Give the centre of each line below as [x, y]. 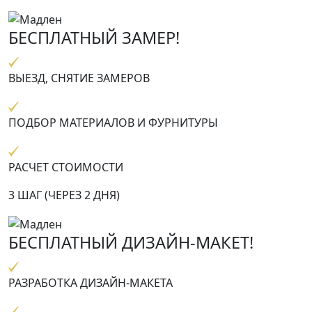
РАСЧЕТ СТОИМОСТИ [66, 167]
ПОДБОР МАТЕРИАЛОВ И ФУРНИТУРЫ [113, 123]
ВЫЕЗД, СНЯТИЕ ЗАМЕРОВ [79, 78]
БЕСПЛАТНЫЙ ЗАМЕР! [94, 38]
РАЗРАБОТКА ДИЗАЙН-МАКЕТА [91, 282]
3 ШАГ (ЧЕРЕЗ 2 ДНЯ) [64, 195]
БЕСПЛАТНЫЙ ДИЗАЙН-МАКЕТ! [131, 242]
